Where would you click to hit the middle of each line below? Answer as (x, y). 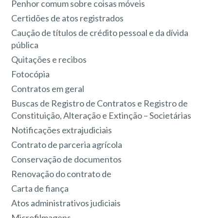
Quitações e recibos (49, 59)
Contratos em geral (48, 88)
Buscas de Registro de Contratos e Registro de (100, 103)
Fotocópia (31, 74)
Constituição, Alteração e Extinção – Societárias (101, 115)
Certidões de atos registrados (68, 18)
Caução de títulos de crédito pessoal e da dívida (100, 32)
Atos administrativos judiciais (66, 203)
